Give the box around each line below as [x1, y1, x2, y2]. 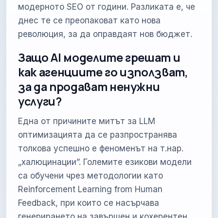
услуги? [18, 93, 62, 109]
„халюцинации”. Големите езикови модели [18, 157, 192, 167]
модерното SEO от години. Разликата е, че [18, 1, 196, 12]
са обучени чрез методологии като [18, 171, 163, 181]
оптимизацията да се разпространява [18, 130, 178, 140]
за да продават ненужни [18, 79, 160, 95]
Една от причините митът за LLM [18, 116, 156, 127]
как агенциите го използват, [18, 64, 188, 80]
